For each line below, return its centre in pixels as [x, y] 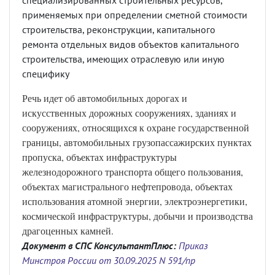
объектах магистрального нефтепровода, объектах [127, 186]
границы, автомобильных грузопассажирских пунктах [137, 142]
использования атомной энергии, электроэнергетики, [135, 201]
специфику [46, 74]
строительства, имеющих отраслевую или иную [123, 59]
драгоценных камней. [68, 230]
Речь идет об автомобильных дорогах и [105, 98]
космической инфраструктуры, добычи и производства [137, 216]
